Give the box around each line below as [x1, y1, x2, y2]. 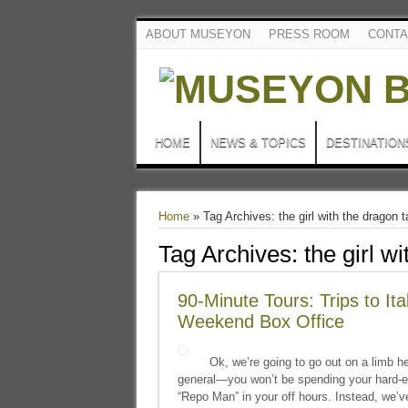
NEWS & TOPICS [209, 136, 306, 149]
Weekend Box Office [177, 311, 344, 331]
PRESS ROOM [268, 27, 350, 41]
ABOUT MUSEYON [145, 27, 250, 41]
